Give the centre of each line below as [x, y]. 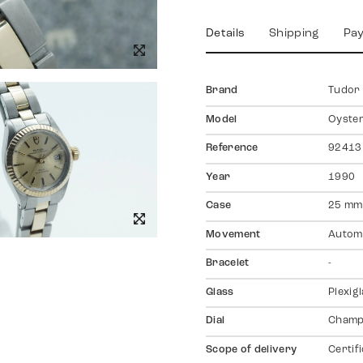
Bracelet [228, 264]
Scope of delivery [252, 350]
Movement [233, 235]
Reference [232, 149]
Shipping [294, 34]
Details [226, 34]
